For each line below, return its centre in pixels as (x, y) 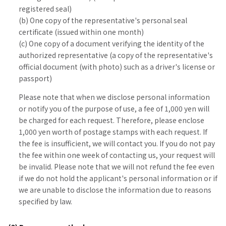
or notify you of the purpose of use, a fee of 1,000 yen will (114, 108)
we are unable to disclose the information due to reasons (115, 190)
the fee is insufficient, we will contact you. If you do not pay (117, 143)
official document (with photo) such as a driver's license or (117, 67)
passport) (35, 78)
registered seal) (45, 9)
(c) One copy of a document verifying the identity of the (111, 43)
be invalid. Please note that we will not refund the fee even (117, 166)
